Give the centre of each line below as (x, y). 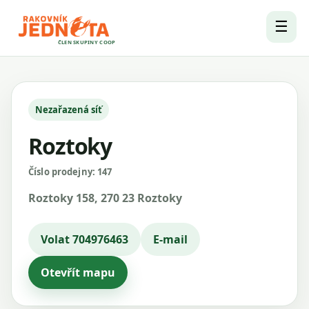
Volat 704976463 (84, 239)
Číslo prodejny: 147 (70, 172)
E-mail (170, 239)
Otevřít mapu (78, 272)
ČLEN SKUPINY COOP (87, 42)
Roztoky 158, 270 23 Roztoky (105, 198)
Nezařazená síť (69, 110)
